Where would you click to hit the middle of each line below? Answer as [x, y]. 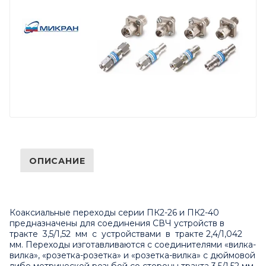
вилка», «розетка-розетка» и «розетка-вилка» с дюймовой [132, 256]
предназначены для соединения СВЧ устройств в [118, 224]
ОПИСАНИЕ [57, 161]
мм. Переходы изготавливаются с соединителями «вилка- [133, 245]
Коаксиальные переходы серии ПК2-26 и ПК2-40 [114, 213]
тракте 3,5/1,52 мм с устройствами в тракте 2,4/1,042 [126, 234]
